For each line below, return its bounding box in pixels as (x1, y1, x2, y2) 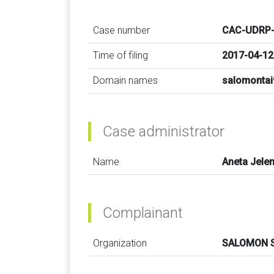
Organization (93, 237, 147, 249)
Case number (93, 24, 150, 36)
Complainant (103, 204, 183, 221)
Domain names (93, 75, 158, 86)
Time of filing (93, 50, 148, 61)
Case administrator (103, 123, 224, 140)
